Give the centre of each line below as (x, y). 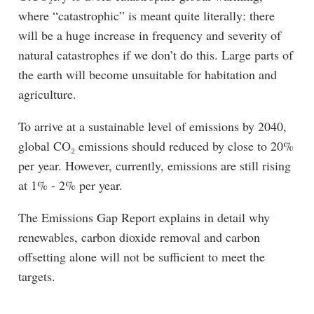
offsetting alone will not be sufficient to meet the (141, 256)
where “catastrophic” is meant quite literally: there (146, 15)
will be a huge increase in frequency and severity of (149, 35)
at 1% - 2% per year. (70, 185)
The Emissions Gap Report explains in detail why (144, 217)
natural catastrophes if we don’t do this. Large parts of (155, 54)
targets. (36, 276)
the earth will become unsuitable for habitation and (147, 74)
